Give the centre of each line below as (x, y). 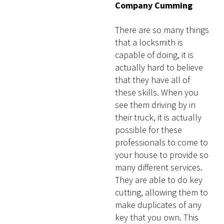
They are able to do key (159, 179)
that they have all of (153, 79)
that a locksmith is (149, 42)
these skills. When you (157, 92)
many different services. (159, 167)
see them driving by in (155, 104)
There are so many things (162, 29)
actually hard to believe (159, 67)
